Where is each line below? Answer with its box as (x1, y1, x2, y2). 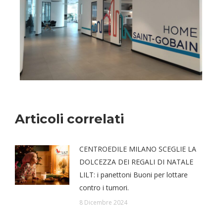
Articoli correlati (15, 111, 124, 127)
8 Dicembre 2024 (79, 198, 127, 207)
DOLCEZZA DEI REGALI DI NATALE (79, 157, 193, 167)
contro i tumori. (79, 183, 129, 193)
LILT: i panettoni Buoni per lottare (79, 170, 188, 180)
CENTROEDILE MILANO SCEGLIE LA (79, 144, 196, 154)
